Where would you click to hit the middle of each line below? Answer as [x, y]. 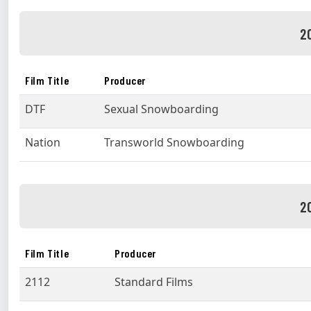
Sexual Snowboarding [161, 109]
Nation [43, 142]
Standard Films [154, 282]
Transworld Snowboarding [174, 142]
